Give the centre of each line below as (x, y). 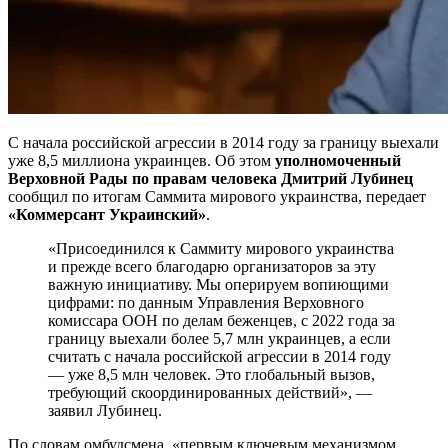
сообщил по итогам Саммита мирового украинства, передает (217, 196)
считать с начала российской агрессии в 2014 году (219, 356)
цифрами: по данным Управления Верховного (206, 302)
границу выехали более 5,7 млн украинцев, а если (219, 338)
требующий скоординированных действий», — (210, 392)
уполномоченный (338, 160)
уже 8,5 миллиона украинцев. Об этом (141, 160)
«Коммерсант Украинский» (107, 214)
